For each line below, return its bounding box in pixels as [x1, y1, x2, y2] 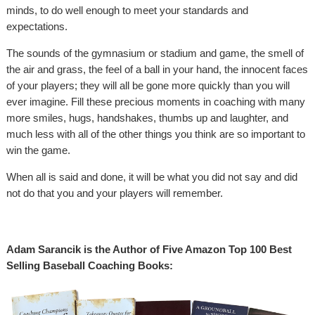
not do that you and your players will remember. [6, 187, 223, 199]
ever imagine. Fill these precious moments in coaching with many [6, 96, 305, 108]
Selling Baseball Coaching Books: [6, 259, 173, 271]
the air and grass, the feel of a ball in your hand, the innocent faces [6, 63, 308, 75]
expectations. [6, 20, 67, 32]
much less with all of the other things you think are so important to [6, 128, 305, 140]
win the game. [6, 144, 70, 156]
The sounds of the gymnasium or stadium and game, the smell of [6, 47, 304, 59]
